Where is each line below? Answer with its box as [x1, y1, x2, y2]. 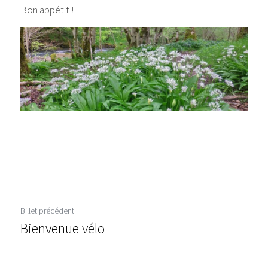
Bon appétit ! [20, 3, 74, 17]
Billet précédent [20, 205, 74, 217]
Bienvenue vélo [20, 219, 105, 238]
